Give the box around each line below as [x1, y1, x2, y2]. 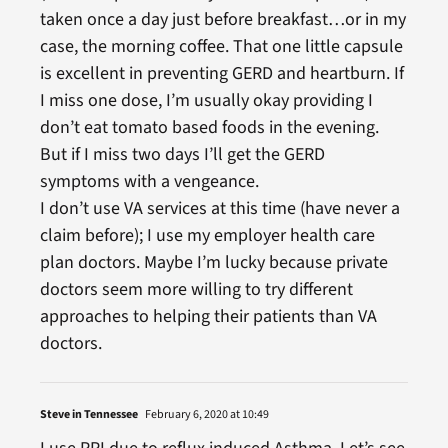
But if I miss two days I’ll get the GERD [39, 141, 325, 167]
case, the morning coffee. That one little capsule [39, 33, 403, 59]
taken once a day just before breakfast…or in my [39, 6, 406, 32]
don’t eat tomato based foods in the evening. [39, 114, 379, 140]
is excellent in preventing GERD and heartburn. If [39, 60, 404, 86]
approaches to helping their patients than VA [39, 303, 377, 329]
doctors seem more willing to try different [39, 276, 353, 302]
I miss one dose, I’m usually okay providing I [39, 87, 373, 113]
